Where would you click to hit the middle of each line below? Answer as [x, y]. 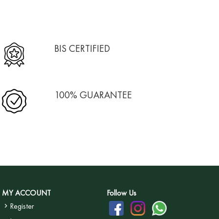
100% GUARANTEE [93, 95]
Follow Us [121, 193]
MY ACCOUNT [27, 193]
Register [22, 206]
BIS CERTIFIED [82, 49]
